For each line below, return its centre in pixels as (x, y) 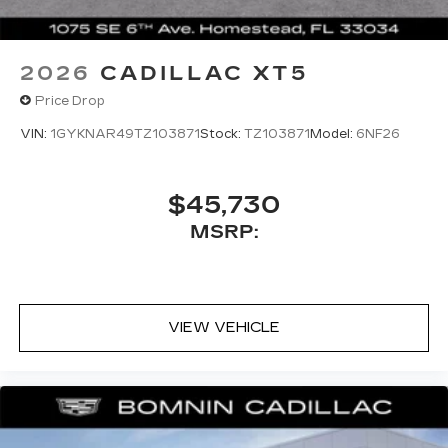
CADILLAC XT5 (204, 73)
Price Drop (70, 100)
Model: (333, 134)
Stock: (222, 134)
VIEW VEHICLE (224, 328)
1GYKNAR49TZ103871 (125, 134)
